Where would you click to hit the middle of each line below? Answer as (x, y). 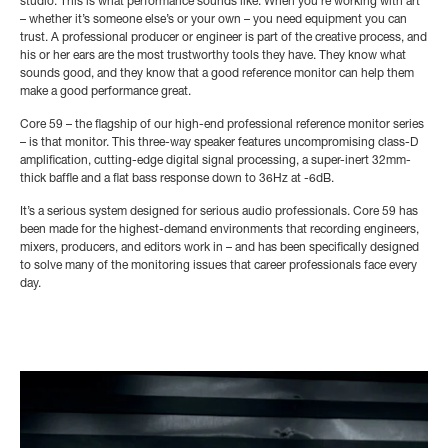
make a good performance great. (105, 91)
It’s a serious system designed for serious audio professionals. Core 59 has (219, 211)
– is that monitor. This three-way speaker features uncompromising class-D (219, 142)
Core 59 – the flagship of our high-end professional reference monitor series (222, 124)
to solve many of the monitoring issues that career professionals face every (218, 265)
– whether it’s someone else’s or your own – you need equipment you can (213, 19)
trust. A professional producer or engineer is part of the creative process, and (223, 37)
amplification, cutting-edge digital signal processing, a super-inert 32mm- (215, 160)
